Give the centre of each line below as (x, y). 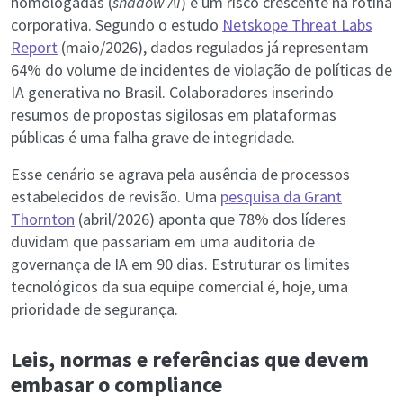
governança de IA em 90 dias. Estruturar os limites (180, 264)
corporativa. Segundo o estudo (116, 25)
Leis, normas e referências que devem (190, 360)
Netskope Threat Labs (297, 25)
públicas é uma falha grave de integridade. (153, 138)
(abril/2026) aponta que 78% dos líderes (210, 219)
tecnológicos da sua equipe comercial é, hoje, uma (179, 287)
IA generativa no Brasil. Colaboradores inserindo (172, 93)
